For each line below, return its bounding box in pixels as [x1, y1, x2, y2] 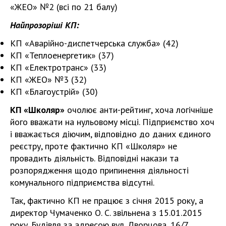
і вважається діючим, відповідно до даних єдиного [10, 128, 211, 140]
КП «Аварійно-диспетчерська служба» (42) [10, 37, 179, 49]
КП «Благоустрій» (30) [10, 85, 98, 97]
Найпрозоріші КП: [10, 19, 79, 31]
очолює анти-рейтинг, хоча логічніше [65, 103, 213, 116]
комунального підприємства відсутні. [10, 176, 154, 188]
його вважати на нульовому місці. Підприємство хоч [10, 116, 214, 128]
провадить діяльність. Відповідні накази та [10, 152, 179, 164]
